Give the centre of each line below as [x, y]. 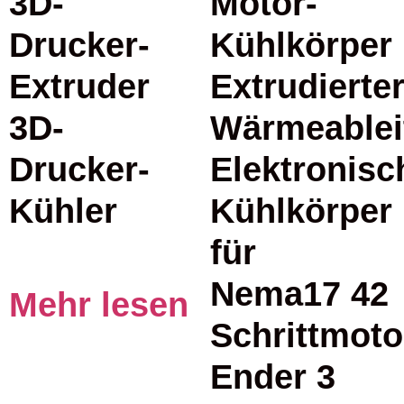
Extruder [79, 87]
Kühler [63, 211]
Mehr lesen [99, 304]
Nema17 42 [299, 294]
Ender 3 [272, 377]
